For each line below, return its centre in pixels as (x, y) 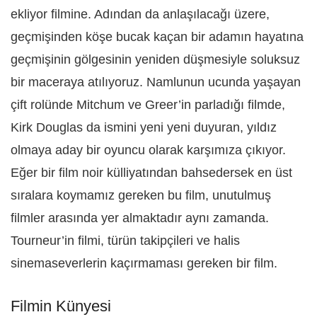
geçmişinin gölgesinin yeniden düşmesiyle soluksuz (155, 59)
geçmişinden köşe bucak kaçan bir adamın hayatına (157, 36)
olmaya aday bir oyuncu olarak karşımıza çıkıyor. (148, 150)
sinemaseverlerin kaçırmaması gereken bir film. (144, 263)
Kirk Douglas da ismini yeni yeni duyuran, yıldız (144, 127)
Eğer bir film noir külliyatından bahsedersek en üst (151, 172)
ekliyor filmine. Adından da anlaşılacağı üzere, (140, 14)
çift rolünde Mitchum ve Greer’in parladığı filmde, (148, 104)
